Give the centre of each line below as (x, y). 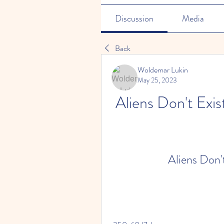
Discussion (134, 18)
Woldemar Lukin (163, 70)
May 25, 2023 (157, 80)
